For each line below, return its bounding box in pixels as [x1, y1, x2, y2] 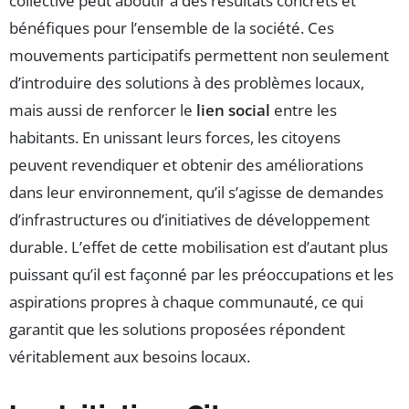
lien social [196, 100, 270, 121]
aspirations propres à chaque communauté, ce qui [9, 291, 363, 313]
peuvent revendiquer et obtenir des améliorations [9, 154, 363, 176]
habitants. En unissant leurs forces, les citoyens [9, 127, 341, 149]
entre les [270, 100, 337, 121]
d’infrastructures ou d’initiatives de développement [9, 209, 370, 231]
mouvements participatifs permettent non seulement [9, 45, 389, 67]
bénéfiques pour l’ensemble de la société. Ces [9, 17, 334, 39]
